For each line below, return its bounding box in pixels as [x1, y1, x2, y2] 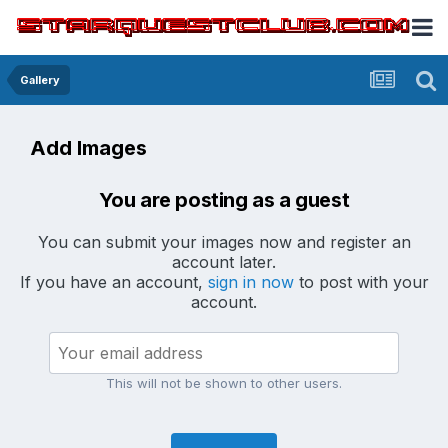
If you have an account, [19, 272, 208, 292]
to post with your [293, 272, 429, 292]
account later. [172, 252, 276, 272]
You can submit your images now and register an [37, 232, 411, 252]
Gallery [20, 73, 60, 87]
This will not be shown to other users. [106, 375, 342, 391]
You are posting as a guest [98, 188, 350, 212]
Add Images [30, 136, 147, 160]
